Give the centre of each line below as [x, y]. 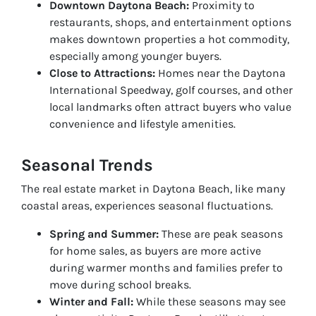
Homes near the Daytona [220, 73]
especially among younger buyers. [135, 56]
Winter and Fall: [91, 301]
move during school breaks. [120, 284]
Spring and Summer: [104, 233]
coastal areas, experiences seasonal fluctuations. [147, 205]
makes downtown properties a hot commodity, [169, 39]
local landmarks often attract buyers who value [170, 107]
